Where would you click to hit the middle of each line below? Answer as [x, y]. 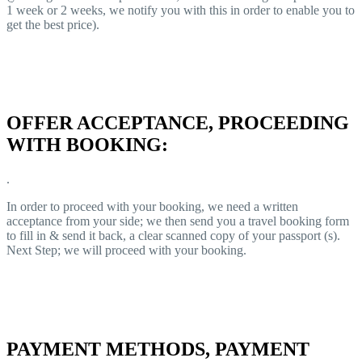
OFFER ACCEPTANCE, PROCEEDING [178, 123]
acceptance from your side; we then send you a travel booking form [178, 221]
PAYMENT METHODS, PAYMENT [158, 349]
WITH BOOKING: [87, 145]
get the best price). [53, 24]
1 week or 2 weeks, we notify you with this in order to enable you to [181, 10]
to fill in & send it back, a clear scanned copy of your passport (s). [173, 236]
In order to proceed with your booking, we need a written [152, 207]
